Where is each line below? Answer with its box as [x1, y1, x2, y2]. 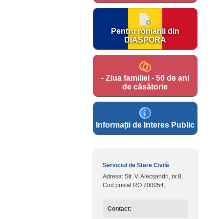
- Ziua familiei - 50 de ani [101, 74, 189, 82]
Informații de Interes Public [95, 121, 195, 129]
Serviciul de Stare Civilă [102, 162, 169, 169]
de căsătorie [122, 83, 168, 91]
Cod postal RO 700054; [102, 182, 165, 189]
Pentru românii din [110, 27, 179, 35]
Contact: [107, 205, 131, 212]
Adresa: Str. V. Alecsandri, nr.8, [102, 173, 183, 180]
